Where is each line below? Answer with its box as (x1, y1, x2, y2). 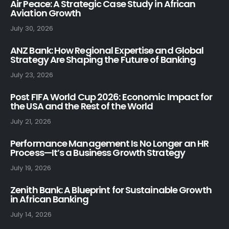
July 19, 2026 (10, 163, 51, 173)
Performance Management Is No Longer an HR (10, 136, 209, 150)
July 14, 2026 (10, 209, 52, 219)
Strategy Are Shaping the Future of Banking (10, 53, 196, 66)
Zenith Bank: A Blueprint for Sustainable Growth (10, 183, 212, 196)
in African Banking (10, 192, 88, 205)
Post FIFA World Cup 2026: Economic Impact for (10, 90, 213, 103)
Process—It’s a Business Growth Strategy (10, 146, 185, 159)
